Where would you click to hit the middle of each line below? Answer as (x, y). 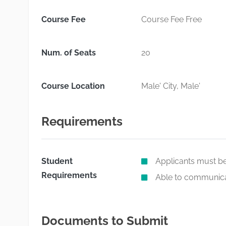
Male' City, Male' (171, 86)
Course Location (73, 86)
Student (57, 161)
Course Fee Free (171, 19)
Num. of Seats (69, 53)
